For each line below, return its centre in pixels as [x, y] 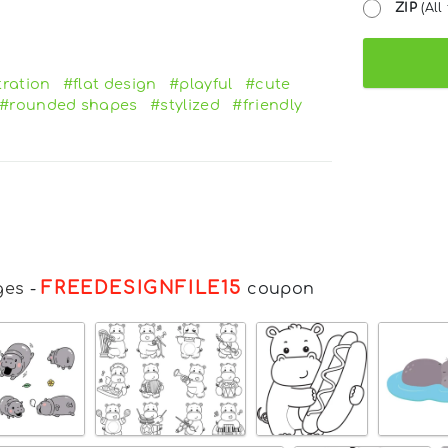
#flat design [109, 83]
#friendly [267, 104]
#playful [201, 83]
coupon [278, 288]
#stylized [185, 104]
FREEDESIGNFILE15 [141, 287]
